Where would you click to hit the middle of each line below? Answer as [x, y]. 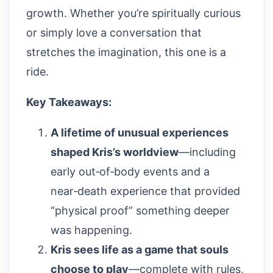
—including [207, 152]
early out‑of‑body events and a [130, 171]
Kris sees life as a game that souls [140, 249]
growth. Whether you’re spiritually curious [133, 13]
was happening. [91, 230]
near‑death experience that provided [145, 191]
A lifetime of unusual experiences [140, 132]
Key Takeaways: [69, 102]
